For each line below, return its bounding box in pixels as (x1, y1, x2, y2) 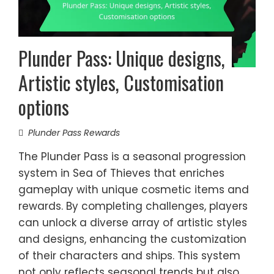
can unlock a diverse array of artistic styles (18, 215, 247, 230)
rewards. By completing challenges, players (18, 199, 248, 213)
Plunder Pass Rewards (28, 127, 120, 139)
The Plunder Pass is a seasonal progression (18, 149, 246, 164)
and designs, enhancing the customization (18, 232, 246, 246)
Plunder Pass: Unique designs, (18, 43, 225, 72)
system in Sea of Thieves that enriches (18, 166, 224, 180)
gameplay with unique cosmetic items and (18, 182, 249, 197)
